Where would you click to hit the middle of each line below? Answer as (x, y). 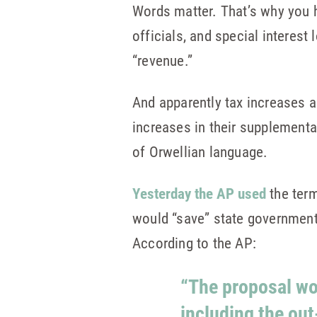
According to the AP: (194, 243)
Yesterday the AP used (199, 193)
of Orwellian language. (200, 151)
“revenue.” (162, 60)
